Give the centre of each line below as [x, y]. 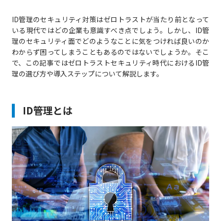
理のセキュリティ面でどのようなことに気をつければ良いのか [110, 41]
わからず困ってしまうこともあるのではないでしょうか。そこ [110, 52]
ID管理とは [47, 110]
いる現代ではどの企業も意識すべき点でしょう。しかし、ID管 [110, 30]
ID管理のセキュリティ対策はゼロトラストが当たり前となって [110, 19]
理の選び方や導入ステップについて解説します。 [87, 74]
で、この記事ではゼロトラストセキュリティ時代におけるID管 [110, 63]
